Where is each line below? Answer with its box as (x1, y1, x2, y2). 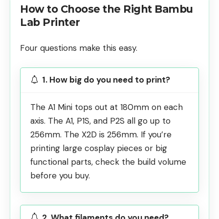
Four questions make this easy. (20, 43, 137, 54)
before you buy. (30, 170, 90, 181)
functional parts (30, 156, 91, 167)
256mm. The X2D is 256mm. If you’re (30, 129, 172, 140)
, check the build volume (91, 156, 186, 167)
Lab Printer (20, 16, 80, 28)
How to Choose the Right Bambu (20, 2, 193, 15)
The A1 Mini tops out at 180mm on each (30, 101, 183, 112)
